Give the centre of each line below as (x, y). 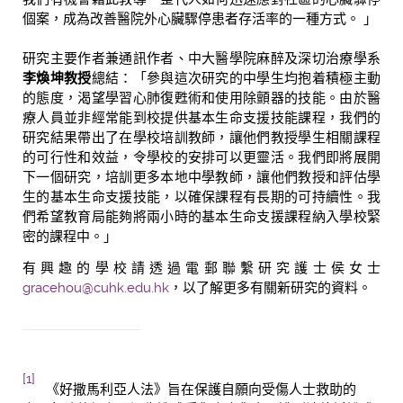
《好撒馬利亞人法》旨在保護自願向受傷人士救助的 (196, 389)
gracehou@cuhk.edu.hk (96, 287)
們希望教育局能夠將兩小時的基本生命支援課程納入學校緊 (201, 216)
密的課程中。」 (70, 236)
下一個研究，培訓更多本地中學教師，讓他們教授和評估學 (201, 177)
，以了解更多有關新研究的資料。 (270, 287)
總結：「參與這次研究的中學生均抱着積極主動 (236, 78)
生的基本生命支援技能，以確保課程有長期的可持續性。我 (201, 197)
